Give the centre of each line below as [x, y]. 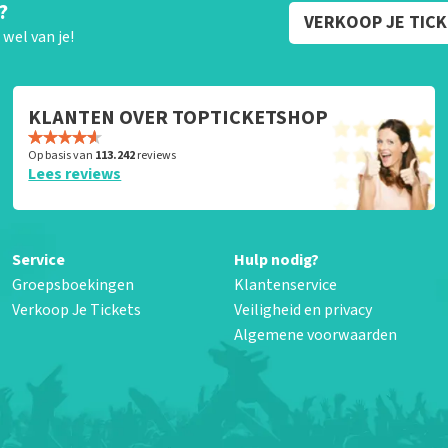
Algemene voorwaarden [315, 335]
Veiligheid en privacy [302, 310]
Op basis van [62, 155]
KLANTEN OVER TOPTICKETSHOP [178, 118]
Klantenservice [285, 285]
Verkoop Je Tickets [76, 310]
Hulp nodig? [276, 260]
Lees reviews [75, 174]
